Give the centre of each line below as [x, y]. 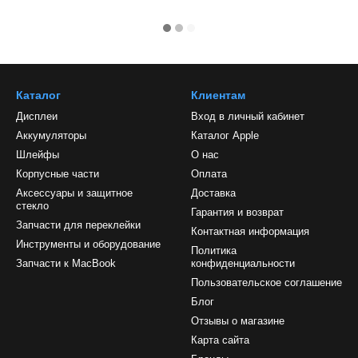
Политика [214, 251]
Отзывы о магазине [238, 321]
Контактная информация [250, 231]
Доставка [213, 193]
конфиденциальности [243, 263]
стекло [32, 206]
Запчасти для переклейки [78, 225]
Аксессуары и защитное [74, 193]
